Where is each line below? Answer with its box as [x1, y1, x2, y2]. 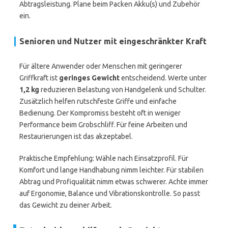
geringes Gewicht [59, 74, 120, 82]
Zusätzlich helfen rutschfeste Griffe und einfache [19, 97, 177, 105]
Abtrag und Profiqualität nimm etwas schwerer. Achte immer [19, 178, 208, 186]
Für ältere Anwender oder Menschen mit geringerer [19, 62, 182, 70]
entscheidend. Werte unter [120, 74, 207, 82]
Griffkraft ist [19, 74, 59, 82]
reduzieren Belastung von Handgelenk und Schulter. [39, 85, 206, 94]
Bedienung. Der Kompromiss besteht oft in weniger [19, 109, 181, 117]
